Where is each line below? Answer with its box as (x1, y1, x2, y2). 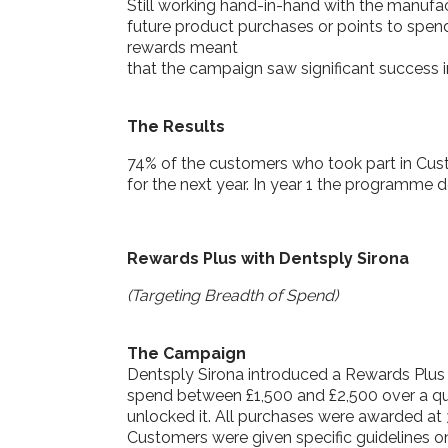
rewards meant (127, 37, 238, 57)
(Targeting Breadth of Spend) (127, 285, 338, 305)
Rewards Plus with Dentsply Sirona (127, 248, 409, 268)
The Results (127, 116, 225, 136)
